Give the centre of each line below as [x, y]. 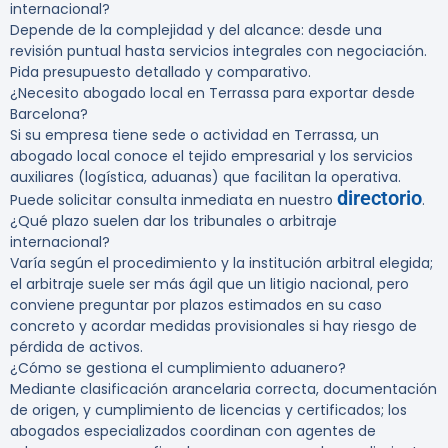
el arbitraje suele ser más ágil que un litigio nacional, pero [209, 284]
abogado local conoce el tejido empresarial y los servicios [211, 156]
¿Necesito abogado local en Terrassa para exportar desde [212, 93]
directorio [379, 198]
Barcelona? [49, 114]
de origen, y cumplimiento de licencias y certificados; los [208, 410]
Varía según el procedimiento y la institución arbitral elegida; [221, 263]
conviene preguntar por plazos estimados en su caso [196, 305]
